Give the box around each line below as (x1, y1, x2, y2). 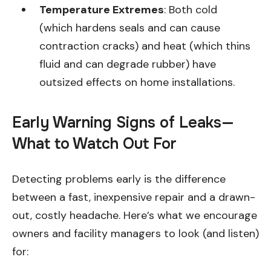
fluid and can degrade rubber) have (39, 56, 216, 71)
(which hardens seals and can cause (39, 20, 220, 35)
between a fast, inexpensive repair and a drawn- (12, 189, 255, 204)
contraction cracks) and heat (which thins (39, 38, 250, 53)
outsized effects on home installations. (39, 74, 235, 90)
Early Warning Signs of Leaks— (12, 113, 234, 132)
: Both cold (164, 2, 217, 17)
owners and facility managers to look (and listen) (12, 226, 259, 241)
